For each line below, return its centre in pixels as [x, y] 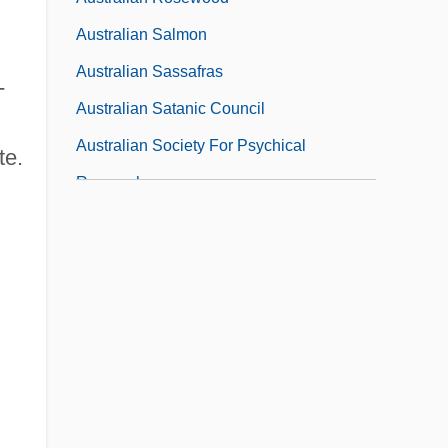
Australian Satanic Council [170, 108]
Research [110, 182]
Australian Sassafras [149, 71]
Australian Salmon [141, 34]
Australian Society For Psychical [191, 145]
